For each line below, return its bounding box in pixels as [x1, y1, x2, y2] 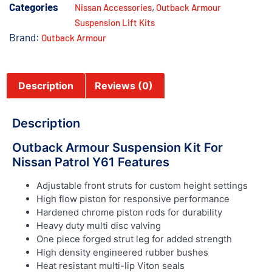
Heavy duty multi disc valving [36, 219, 161, 231]
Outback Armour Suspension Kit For [12, 140, 223, 155]
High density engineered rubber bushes [36, 246, 208, 258]
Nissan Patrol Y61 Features [12, 154, 169, 169]
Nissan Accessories [75, 2, 152, 13]
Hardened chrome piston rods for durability [36, 206, 222, 218]
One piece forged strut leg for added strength [36, 233, 232, 245]
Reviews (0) [94, 79, 153, 92]
